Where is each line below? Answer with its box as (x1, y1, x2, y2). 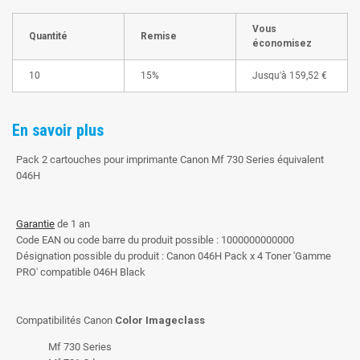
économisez (252, 38, 312, 50)
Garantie (16, 218, 55, 231)
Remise (141, 31, 177, 43)
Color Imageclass (115, 314, 205, 327)
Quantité (29, 31, 67, 43)
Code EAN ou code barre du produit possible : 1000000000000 (16, 234, 294, 247)
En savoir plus (12, 121, 104, 141)
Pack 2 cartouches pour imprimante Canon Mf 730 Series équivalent (16, 153, 324, 166)
